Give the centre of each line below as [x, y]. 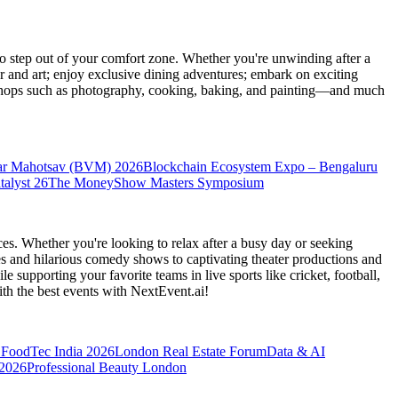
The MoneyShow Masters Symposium [156, 183]
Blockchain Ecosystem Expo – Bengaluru [260, 167]
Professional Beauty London [107, 368]
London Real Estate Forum [191, 352]
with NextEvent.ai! [155, 291]
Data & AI [296, 352]
